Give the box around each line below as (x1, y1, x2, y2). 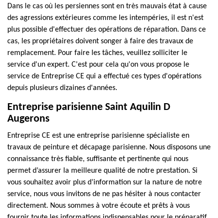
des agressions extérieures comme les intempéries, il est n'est (7, 14, 203, 22)
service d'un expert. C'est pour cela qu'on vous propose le (7, 61, 189, 69)
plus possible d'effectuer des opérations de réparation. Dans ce (7, 26, 206, 34)
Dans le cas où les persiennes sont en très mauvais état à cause (7, 2, 207, 10)
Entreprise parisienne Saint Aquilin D (7, 102, 170, 113)
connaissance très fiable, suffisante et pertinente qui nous (7, 155, 188, 163)
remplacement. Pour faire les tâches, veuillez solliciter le (7, 49, 187, 57)
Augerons (7, 113, 50, 125)
